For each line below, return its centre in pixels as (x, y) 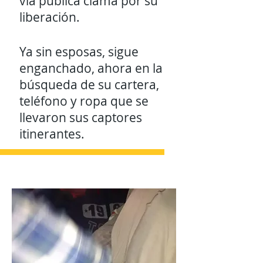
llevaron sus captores (81, 117)
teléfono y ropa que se (84, 101)
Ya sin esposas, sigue (79, 52)
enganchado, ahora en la (91, 68)
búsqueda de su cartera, (89, 85)
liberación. (50, 17)
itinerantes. (53, 134)
